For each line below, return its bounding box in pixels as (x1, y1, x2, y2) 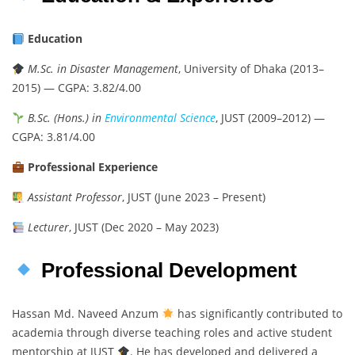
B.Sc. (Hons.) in (27, 110, 105, 126)
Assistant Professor (27, 189, 122, 205)
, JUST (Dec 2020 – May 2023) (68, 219, 219, 235)
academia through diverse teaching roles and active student (12, 325, 332, 341)
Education (27, 31, 82, 47)
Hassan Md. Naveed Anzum (12, 306, 162, 322)
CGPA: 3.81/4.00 (12, 129, 95, 145)
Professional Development (40, 258, 303, 283)
